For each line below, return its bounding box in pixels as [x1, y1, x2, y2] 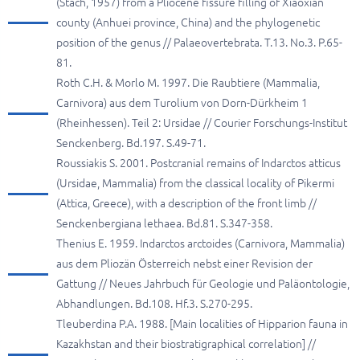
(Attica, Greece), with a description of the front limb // [56, 197, 317, 210]
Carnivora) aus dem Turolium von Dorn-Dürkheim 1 [56, 96, 308, 109]
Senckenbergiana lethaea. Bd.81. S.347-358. [56, 217, 272, 230]
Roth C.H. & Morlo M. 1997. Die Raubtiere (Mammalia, [56, 76, 320, 89]
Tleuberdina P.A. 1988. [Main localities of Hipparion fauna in [56, 317, 348, 330]
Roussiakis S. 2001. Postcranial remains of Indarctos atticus [56, 157, 341, 170]
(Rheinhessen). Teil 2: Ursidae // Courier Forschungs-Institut [56, 117, 347, 129]
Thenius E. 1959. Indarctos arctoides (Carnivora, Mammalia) [56, 237, 345, 250]
